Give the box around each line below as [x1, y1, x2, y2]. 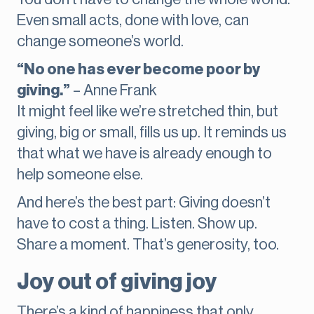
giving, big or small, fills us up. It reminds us [17, 125, 287, 141]
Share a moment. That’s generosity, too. [17, 237, 279, 253]
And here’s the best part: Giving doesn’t [17, 195, 271, 211]
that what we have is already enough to [17, 146, 272, 162]
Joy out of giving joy [17, 271, 217, 294]
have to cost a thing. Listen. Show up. [17, 216, 257, 232]
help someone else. [17, 167, 143, 183]
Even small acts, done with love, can [17, 13, 249, 29]
